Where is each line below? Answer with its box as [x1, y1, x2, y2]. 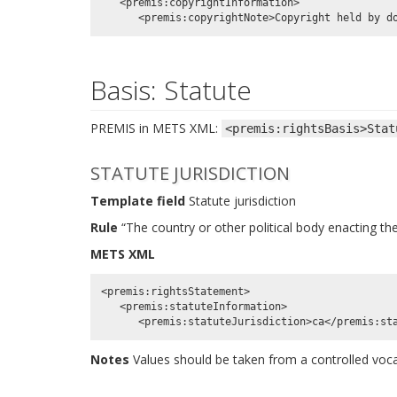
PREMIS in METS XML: [90, 120, 222, 136]
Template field [90, 192, 185, 209]
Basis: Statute [90, 72, 252, 108]
